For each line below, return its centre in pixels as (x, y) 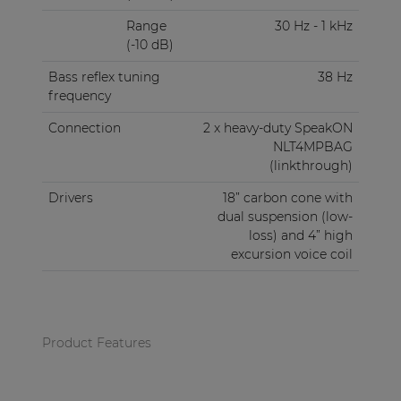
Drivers (70, 197)
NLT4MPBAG (312, 146)
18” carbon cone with (287, 197)
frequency (79, 95)
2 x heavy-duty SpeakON (277, 128)
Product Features (96, 342)
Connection (84, 128)
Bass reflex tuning (104, 77)
